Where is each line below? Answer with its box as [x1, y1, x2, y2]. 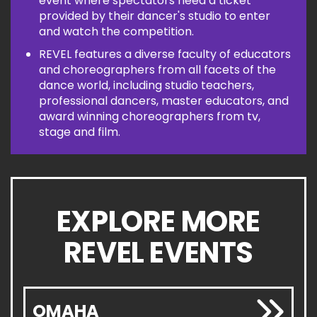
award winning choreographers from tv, [39, 108, 260, 125]
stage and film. [39, 124, 120, 140]
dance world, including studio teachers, [39, 77, 254, 93]
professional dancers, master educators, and [39, 93, 289, 109]
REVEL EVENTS [63, 233, 254, 272]
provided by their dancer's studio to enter [39, 8, 270, 24]
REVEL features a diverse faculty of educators [39, 46, 291, 62]
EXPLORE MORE [56, 202, 261, 241]
